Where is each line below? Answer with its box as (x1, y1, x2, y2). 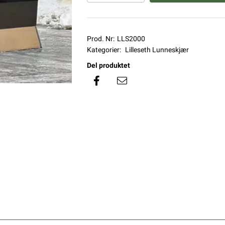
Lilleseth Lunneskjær (125, 46, 189, 54)
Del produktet (86, 61, 130, 69)
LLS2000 (117, 35, 145, 43)
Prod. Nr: (86, 35, 115, 43)
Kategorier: (86, 46, 121, 54)
